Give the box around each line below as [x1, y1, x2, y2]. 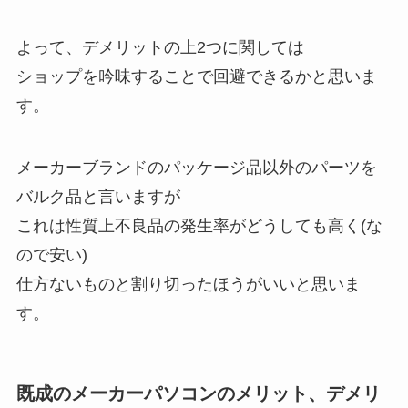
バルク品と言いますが [15, 188, 180, 207]
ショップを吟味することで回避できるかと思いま [15, 67, 377, 87]
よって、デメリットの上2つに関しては [15, 38, 304, 57]
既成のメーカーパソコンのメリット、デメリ [15, 383, 381, 404]
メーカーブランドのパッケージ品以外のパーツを [15, 158, 377, 178]
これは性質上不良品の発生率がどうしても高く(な [15, 217, 382, 236]
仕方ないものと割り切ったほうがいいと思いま [15, 275, 361, 294]
